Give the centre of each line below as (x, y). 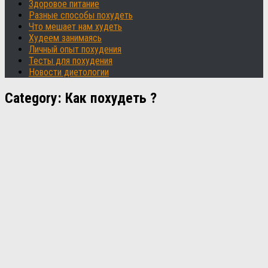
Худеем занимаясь (65, 38)
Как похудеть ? (111, 98)
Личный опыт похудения (75, 49)
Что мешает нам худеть (75, 27)
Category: (35, 98)
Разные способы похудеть (81, 15)
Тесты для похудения (71, 61)
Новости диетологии (69, 72)
